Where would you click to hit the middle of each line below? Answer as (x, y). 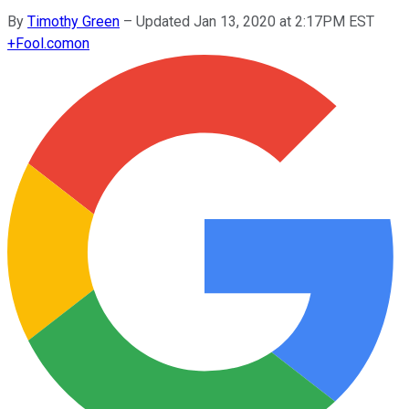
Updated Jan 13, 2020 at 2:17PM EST (255, 21)
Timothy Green (73, 21)
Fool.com (45, 43)
